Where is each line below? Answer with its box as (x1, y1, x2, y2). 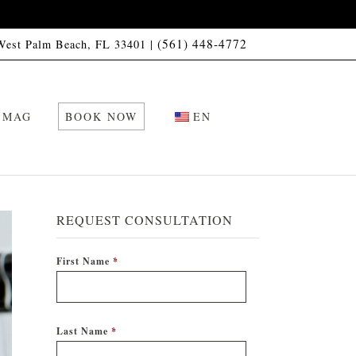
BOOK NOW (64, 109, 137, 124)
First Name (56, 254, 110, 268)
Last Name (56, 324, 108, 338)
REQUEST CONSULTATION (56, 211, 233, 229)
